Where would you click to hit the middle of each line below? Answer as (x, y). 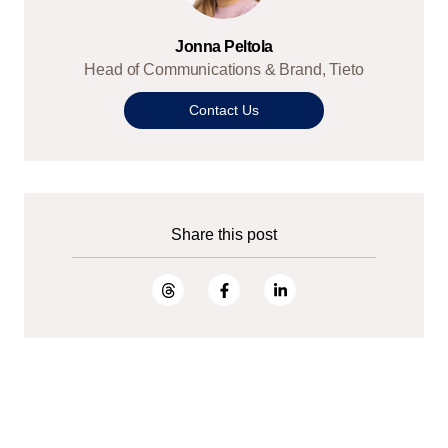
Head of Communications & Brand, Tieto (224, 69)
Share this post (224, 235)
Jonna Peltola (224, 46)
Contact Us (224, 109)
